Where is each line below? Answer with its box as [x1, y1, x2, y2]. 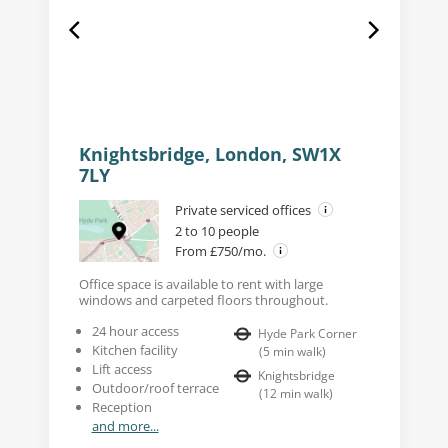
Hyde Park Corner [258, 324, 357, 342]
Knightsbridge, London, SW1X [78, 141, 341, 166]
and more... [91, 416, 159, 435]
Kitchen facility [91, 340, 178, 359]
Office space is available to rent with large [78, 274, 323, 293]
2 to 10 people [174, 221, 259, 240]
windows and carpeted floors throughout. [78, 290, 328, 309]
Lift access [91, 359, 152, 378]
